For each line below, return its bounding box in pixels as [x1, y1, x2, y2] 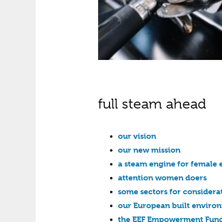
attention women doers [118, 173, 207, 183]
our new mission [118, 145, 180, 155]
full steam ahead [98, 95, 206, 112]
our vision [118, 131, 156, 141]
